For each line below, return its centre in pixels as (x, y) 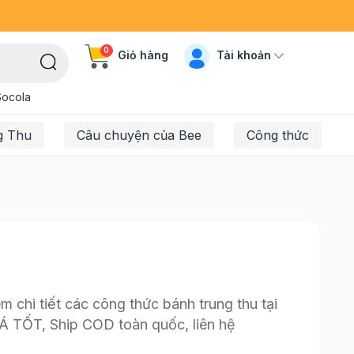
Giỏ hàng (143, 55)
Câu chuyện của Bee (139, 135)
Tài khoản (243, 55)
